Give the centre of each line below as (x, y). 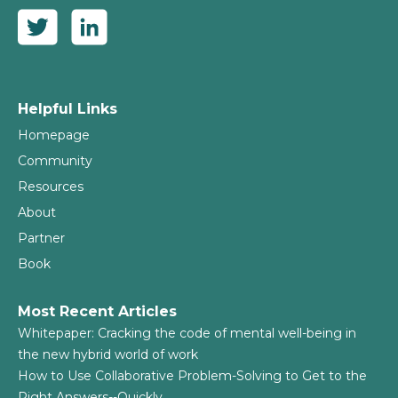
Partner (41, 238)
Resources (51, 187)
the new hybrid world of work (108, 354)
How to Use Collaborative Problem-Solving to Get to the (192, 376)
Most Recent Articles (97, 311)
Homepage (54, 135)
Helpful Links (68, 109)
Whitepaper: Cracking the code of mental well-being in (187, 333)
